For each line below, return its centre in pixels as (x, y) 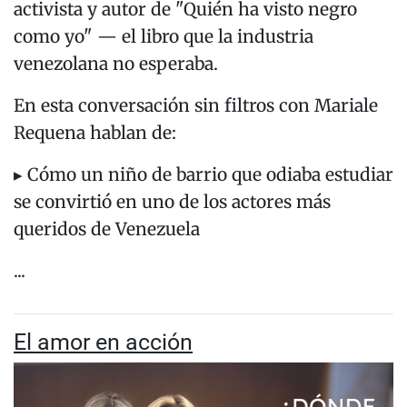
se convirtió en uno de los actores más (172, 202)
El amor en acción (103, 342)
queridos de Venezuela (109, 229)
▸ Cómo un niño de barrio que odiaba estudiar (203, 175)
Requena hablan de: (97, 133)
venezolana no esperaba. (116, 64)
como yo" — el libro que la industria (164, 37)
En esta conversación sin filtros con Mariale (196, 106)
